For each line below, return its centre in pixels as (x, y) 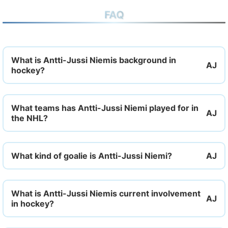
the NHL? (30, 118)
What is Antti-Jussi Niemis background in (94, 60)
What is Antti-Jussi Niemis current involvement (106, 193)
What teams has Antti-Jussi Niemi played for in (105, 108)
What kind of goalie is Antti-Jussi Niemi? (92, 156)
